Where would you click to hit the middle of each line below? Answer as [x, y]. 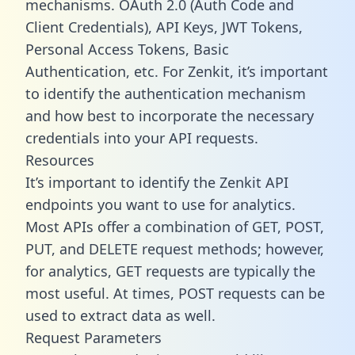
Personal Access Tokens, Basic [127, 49]
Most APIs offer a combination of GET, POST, [175, 226]
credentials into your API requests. [142, 137]
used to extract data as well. [120, 315]
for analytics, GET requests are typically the [170, 271]
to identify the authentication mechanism [166, 93]
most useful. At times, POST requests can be [175, 293]
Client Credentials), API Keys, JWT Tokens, [164, 27]
